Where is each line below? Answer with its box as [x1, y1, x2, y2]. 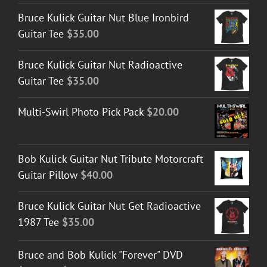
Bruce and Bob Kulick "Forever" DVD [18, 247, 183, 262]
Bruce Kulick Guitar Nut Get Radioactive [18, 198, 201, 213]
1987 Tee [18, 215, 59, 229]
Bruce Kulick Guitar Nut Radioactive [18, 57, 182, 72]
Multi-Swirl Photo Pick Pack [18, 104, 144, 119]
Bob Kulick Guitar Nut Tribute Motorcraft [18, 151, 203, 166]
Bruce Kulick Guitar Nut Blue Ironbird [18, 10, 189, 24]
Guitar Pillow [18, 167, 77, 182]
